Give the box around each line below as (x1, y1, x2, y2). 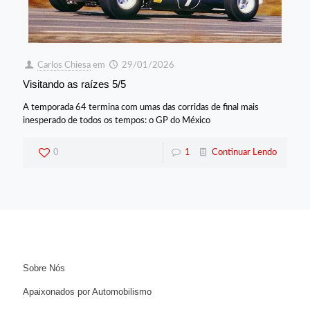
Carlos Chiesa (37, 60, 91, 70)
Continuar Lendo (212, 147, 277, 157)
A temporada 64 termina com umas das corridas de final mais (23, 102, 259, 112)
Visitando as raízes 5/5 (23, 77, 126, 90)
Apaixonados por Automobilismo (23, 286, 152, 297)
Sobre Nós (23, 262, 65, 273)
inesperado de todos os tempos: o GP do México (23, 116, 210, 125)
